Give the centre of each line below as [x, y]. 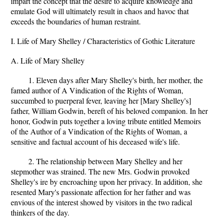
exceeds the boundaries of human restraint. [76, 21]
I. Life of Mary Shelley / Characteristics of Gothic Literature [103, 41]
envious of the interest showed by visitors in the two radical [101, 202]
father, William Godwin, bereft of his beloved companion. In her [109, 111]
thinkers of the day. [40, 212]
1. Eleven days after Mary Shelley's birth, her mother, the [116, 80]
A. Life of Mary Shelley [48, 60]
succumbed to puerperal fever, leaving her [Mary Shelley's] [101, 100]
